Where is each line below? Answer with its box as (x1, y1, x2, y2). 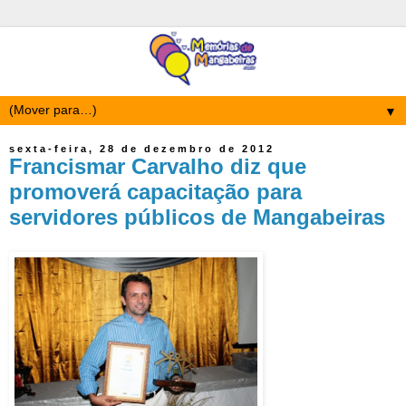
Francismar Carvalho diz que (9, 154, 306, 179)
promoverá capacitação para (9, 179, 302, 205)
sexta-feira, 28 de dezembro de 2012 (9, 143, 275, 155)
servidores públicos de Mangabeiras (9, 205, 385, 230)
